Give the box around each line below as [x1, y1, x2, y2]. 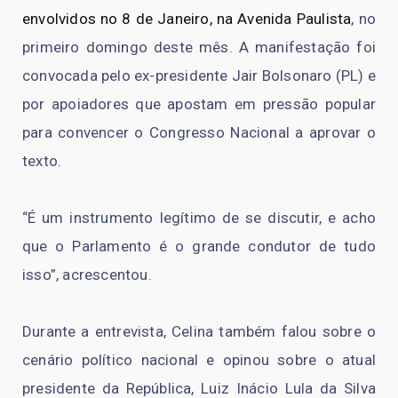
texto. [22, 151, 62, 170]
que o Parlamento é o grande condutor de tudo [22, 236, 376, 255]
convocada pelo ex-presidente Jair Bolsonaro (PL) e [22, 66, 377, 84]
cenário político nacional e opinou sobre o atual [22, 350, 376, 369]
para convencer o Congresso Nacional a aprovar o [22, 123, 376, 141]
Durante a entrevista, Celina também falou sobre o [22, 322, 376, 340]
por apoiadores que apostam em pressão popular [22, 94, 376, 113]
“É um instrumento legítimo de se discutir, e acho [22, 208, 376, 227]
